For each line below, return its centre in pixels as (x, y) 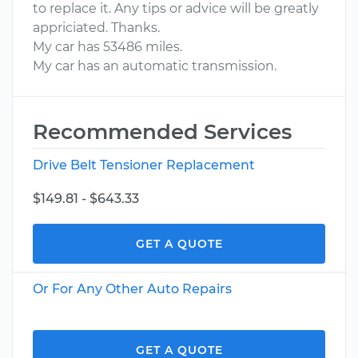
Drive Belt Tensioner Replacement (144, 165)
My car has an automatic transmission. (155, 66)
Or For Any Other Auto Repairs (132, 289)
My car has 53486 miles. (107, 47)
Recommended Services (162, 132)
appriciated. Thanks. (96, 28)
